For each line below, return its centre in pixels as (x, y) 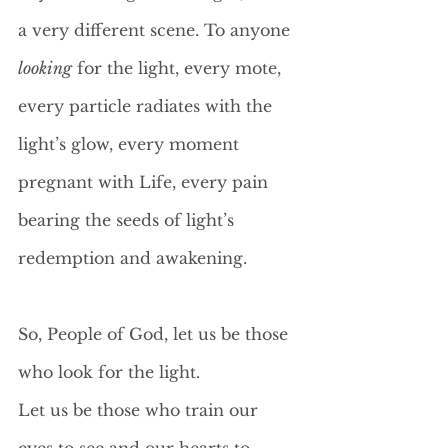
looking (45, 68)
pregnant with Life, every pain (145, 182)
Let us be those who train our (140, 410)
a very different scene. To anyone (156, 30)
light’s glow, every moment (131, 144)
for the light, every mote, (179, 68)
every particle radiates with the (147, 106)
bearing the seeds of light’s (128, 220)
